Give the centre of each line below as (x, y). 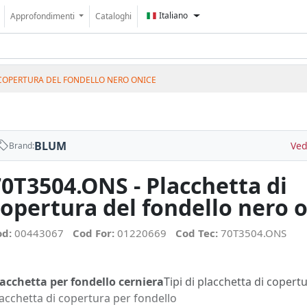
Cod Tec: (198, 233)
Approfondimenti (44, 16)
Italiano (174, 15)
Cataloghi (114, 16)
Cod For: (95, 233)
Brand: (22, 145)
